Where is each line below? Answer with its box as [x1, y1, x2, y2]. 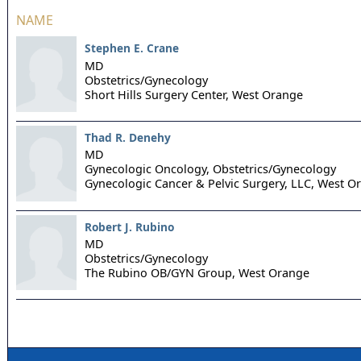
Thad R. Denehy [85, 129, 171, 145]
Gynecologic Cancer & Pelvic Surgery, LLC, [85, 176, 314, 192]
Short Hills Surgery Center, [85, 86, 229, 102]
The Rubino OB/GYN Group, [85, 265, 235, 281]
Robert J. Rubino [85, 218, 174, 234]
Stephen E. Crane [85, 40, 179, 56]
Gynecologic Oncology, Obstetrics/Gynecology [85, 161, 336, 177]
